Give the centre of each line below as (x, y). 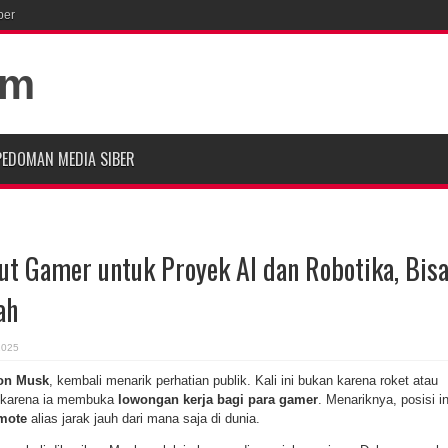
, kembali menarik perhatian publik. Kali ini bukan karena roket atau (243, 380)
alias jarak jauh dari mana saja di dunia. (143, 418)
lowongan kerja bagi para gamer (218, 399)
